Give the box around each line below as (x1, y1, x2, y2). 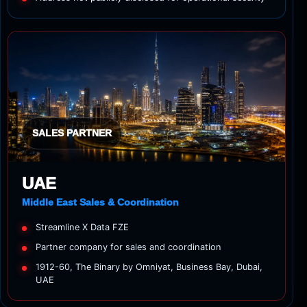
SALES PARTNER (32, 127, 112, 138)
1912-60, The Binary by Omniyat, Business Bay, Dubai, (36, 261, 262, 272)
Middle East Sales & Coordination (22, 196, 179, 208)
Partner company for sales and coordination (36, 241, 221, 252)
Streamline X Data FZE (36, 221, 129, 232)
